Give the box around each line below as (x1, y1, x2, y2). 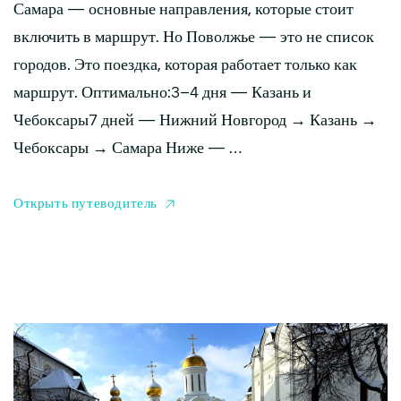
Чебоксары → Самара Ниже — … (13, 139, 242, 157)
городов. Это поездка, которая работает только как (13, 55, 357, 73)
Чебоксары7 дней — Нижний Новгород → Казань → (13, 111, 377, 129)
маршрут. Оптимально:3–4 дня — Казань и (13, 83, 311, 101)
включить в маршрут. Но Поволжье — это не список (13, 28, 374, 46)
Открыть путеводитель (13, 196, 158, 210)
